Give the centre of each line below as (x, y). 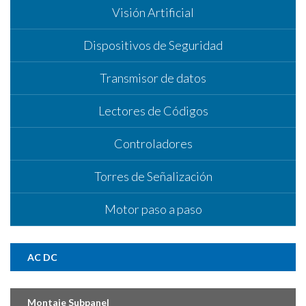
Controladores (153, 143)
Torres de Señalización (153, 176)
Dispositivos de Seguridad (153, 45)
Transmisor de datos (153, 78)
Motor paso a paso (153, 209)
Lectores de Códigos (153, 110)
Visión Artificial (153, 12)
